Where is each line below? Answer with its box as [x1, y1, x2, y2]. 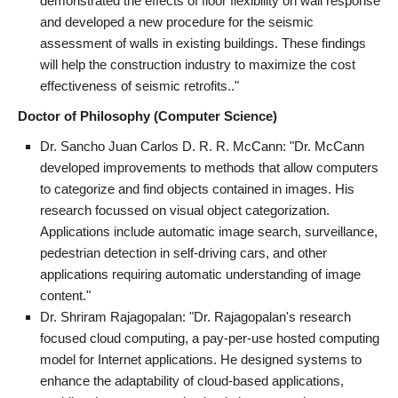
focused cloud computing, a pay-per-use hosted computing [40, 330, 379, 346]
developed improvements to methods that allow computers [40, 159, 378, 175]
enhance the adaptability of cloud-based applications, [40, 372, 344, 388]
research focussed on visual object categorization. [40, 202, 330, 218]
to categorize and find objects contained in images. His [40, 180, 354, 196]
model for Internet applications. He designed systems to [40, 351, 362, 367]
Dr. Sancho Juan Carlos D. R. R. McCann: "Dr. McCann [40, 138, 364, 154]
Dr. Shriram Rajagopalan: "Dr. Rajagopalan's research [40, 308, 351, 324]
